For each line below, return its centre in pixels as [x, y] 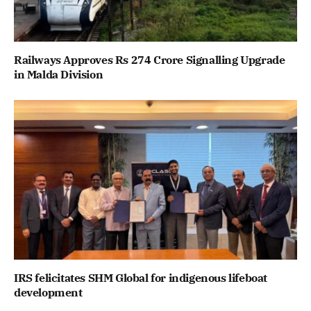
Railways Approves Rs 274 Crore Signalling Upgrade [150, 60]
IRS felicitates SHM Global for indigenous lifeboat [141, 277]
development [48, 292]
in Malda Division [59, 75]
